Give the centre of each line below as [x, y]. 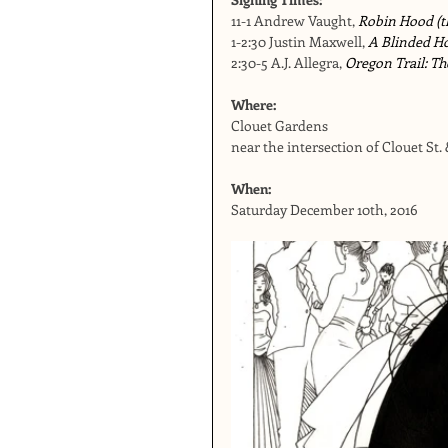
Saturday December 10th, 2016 [324, 209]
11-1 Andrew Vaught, [294, 20]
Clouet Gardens [279, 125]
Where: [256, 104]
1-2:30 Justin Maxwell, [299, 41]
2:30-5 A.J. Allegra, [288, 62]
